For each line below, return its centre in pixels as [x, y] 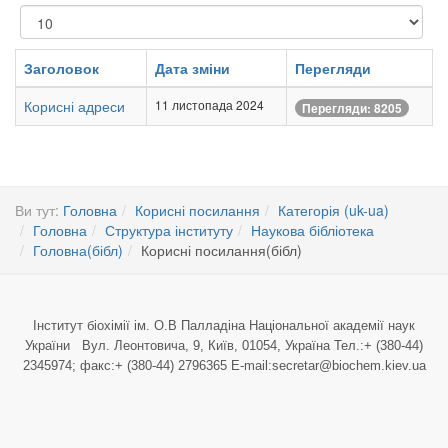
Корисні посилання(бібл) [221, 250]
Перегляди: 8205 [352, 108]
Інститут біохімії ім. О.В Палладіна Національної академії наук [224, 325]
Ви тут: [39, 210]
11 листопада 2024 [209, 104]
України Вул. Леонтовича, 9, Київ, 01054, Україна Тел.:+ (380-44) [224, 345]
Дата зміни [192, 68]
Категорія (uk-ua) [333, 210]
